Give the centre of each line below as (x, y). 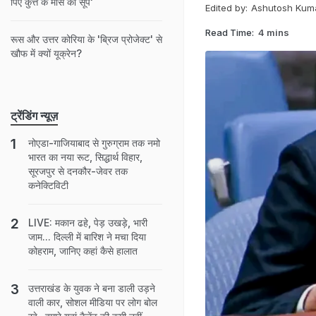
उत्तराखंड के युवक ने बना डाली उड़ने (92, 288)
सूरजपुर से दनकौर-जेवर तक (78, 171)
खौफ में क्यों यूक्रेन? (46, 53)
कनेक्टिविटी (48, 185)
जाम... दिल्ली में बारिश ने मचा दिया (87, 237)
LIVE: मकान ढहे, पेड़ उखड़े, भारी (88, 223)
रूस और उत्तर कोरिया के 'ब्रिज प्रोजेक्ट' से (86, 39)
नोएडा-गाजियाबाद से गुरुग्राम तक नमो (94, 143)
